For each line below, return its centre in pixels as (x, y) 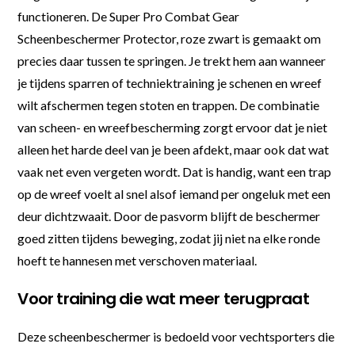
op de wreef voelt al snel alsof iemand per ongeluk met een (174, 193)
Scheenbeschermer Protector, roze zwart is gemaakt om (170, 38)
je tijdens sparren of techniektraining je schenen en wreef (170, 82)
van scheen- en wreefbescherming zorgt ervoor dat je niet (173, 127)
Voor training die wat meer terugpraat (163, 298)
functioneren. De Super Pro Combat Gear (129, 16)
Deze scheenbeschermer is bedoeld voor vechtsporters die (176, 336)
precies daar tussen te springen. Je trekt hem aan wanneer (172, 60)
